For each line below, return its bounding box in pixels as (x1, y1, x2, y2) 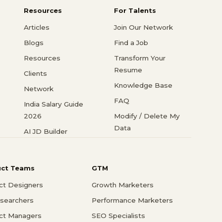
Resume (114, 65, 142, 74)
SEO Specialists (91, 212, 145, 220)
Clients (24, 69, 47, 77)
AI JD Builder (24, 127, 67, 135)
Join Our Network (114, 23, 173, 31)
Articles (24, 23, 50, 31)
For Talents (114, 6, 156, 14)
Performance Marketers (91, 196, 173, 205)
